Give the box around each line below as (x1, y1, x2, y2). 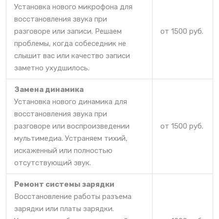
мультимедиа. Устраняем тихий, (14, 133, 128, 143)
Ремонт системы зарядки (14, 179, 114, 189)
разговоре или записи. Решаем (14, 26, 122, 36)
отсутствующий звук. (14, 158, 91, 167)
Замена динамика (14, 85, 84, 94)
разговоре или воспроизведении (14, 121, 130, 131)
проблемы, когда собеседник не (14, 39, 126, 48)
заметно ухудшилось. (14, 63, 89, 72)
